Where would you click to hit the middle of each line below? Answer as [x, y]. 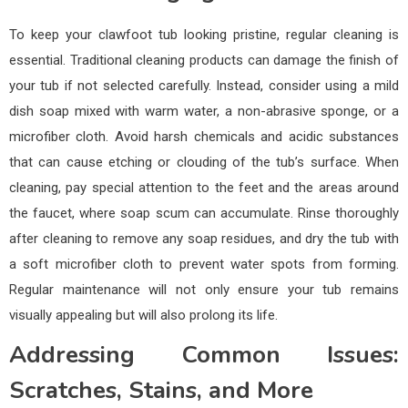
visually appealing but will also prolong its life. [143, 315]
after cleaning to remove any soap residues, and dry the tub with [204, 238]
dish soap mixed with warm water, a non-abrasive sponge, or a [204, 111]
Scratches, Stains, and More [161, 390]
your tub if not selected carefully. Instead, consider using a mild [204, 85]
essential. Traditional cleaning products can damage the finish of [204, 60]
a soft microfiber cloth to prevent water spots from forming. [204, 264]
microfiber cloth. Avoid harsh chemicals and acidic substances [204, 136]
